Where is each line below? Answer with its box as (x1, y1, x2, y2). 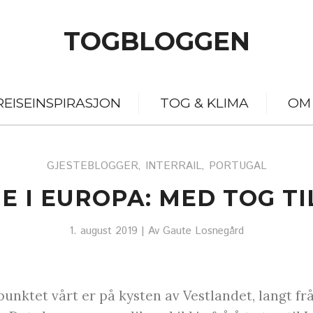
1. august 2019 (69, 224, 138, 239)
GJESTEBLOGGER (46, 159, 138, 173)
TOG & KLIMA (160, 95, 249, 111)
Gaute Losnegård (163, 224, 244, 239)
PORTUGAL (208, 159, 267, 173)
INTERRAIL (145, 159, 202, 173)
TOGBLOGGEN (63, 26, 250, 57)
